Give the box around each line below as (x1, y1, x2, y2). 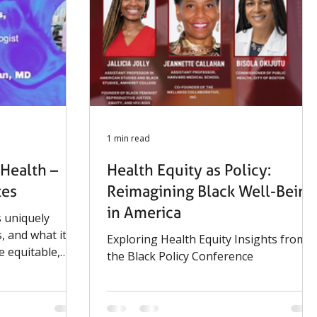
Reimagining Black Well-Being (107, 182, 316, 200)
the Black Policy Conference (107, 248, 253, 264)
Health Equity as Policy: (107, 161, 271, 179)
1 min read (107, 132, 150, 144)
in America (107, 203, 181, 221)
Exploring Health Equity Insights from (107, 231, 306, 247)
